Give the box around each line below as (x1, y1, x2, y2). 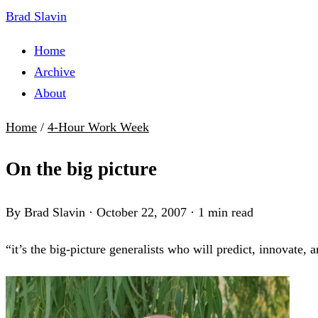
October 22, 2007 (97, 204, 187, 219)
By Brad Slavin (6, 204, 85, 219)
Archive (34, 65, 75, 79)
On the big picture (6, 158, 157, 180)
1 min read (198, 204, 253, 219)
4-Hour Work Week (48, 120, 149, 134)
